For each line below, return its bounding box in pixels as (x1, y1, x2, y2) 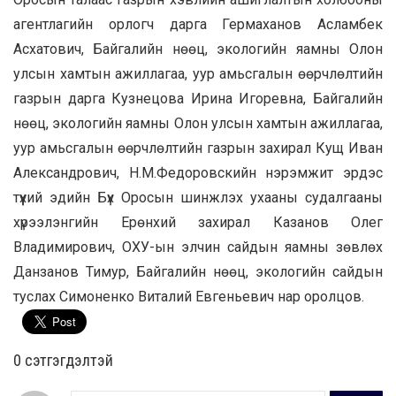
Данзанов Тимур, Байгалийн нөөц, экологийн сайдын (13, 263, 383, 280)
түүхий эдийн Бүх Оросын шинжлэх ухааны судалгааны (13, 188, 383, 206)
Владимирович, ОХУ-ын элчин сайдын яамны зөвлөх (13, 238, 383, 255)
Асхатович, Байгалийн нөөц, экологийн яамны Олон (13, 40, 383, 57)
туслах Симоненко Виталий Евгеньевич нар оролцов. (13, 287, 364, 305)
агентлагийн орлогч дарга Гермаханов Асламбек (13, 15, 383, 33)
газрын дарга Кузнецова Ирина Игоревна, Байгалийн (13, 89, 383, 107)
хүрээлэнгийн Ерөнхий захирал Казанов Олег (13, 213, 383, 231)
